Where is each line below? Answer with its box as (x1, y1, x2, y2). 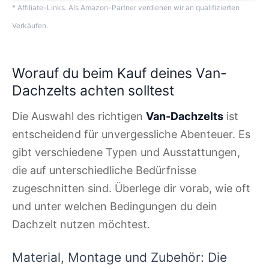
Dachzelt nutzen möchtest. (12, 218, 150, 231)
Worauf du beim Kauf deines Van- (12, 65, 227, 82)
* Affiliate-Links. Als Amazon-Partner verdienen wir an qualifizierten (12, 3, 240, 13)
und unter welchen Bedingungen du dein (12, 200, 217, 213)
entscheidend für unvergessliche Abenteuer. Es (12, 128, 250, 141)
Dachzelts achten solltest (12, 82, 174, 100)
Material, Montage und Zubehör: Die (12, 249, 227, 265)
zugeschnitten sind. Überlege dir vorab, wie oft (12, 182, 250, 195)
